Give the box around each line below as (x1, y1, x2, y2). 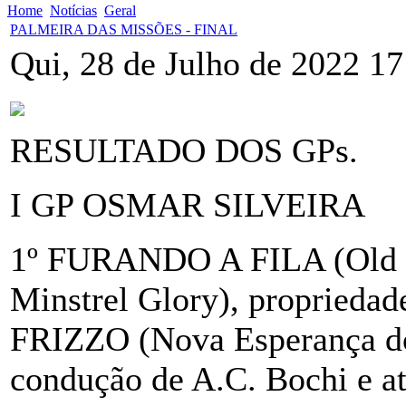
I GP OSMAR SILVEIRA (10, 186, 365, 225)
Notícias (50, 3, 97, 19)
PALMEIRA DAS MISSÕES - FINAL (10, 22, 237, 38)
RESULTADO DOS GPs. (10, 131, 367, 170)
